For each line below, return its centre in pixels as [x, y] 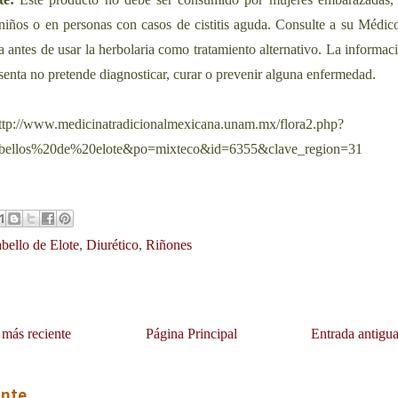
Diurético [112, 244]
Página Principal [191, 333]
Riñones [169, 244]
